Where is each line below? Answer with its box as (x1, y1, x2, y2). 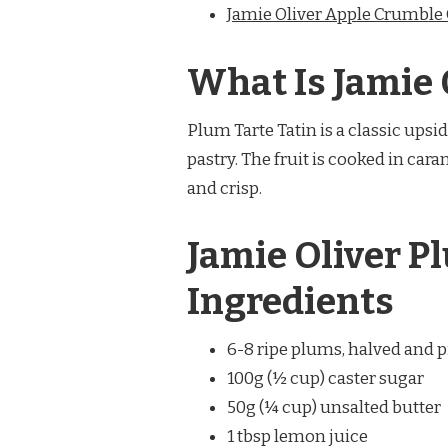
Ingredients (187, 280, 394, 325)
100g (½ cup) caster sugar (227, 368, 424, 390)
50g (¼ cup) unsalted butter (227, 397, 441, 419)
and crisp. (187, 177, 262, 199)
